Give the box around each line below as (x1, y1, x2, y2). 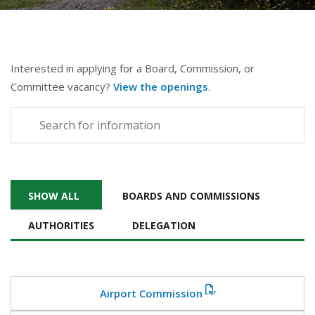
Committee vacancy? (11, 79, 113, 94)
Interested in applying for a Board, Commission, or (11, 61, 255, 75)
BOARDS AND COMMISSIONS (122, 189, 260, 202)
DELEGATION (132, 219, 195, 232)
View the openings (113, 79, 208, 94)
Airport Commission (99, 286, 202, 300)
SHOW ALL (28, 189, 79, 202)
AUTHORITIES (28, 219, 94, 232)
